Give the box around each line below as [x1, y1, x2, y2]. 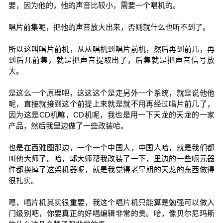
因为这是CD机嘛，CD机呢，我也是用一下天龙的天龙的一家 [8, 111, 215, 119]
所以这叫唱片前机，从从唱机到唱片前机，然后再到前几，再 [8, 45, 215, 53]
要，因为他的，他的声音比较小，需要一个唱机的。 [8, 1, 180, 9]
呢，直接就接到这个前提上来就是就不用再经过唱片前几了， [8, 100, 215, 108]
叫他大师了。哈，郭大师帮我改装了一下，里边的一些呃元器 [8, 154, 215, 163]
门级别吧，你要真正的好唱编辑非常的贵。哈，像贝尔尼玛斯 [8, 209, 215, 218]
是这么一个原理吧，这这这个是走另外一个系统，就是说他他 [8, 89, 215, 97]
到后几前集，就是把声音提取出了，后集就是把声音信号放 [8, 56, 215, 64]
